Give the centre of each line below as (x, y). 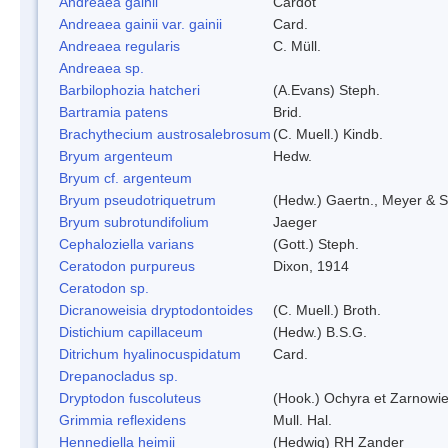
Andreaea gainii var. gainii (140, 23)
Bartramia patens (113, 111)
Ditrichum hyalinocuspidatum (150, 353)
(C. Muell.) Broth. (327, 309)
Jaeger (295, 221)
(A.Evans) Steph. (326, 89)
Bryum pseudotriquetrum (137, 199)
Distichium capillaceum (131, 331)
